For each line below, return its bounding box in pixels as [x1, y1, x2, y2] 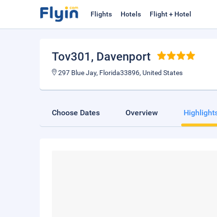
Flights [91, 10, 112, 18]
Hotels [121, 10, 141, 18]
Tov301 [52, 50, 91, 63]
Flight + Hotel [150, 10, 191, 18]
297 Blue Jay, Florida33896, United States [57, 69, 183, 77]
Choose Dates [52, 108, 100, 117]
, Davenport [91, 50, 151, 63]
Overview [125, 108, 158, 117]
